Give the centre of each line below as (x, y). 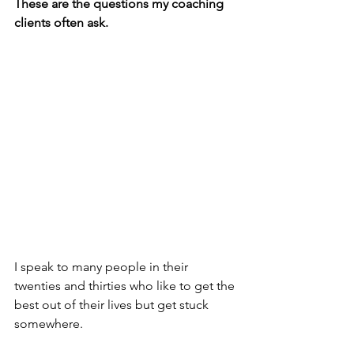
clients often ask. (61, 23)
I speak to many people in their (103, 267)
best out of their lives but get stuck (113, 305)
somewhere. (49, 324)
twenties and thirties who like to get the (126, 286)
